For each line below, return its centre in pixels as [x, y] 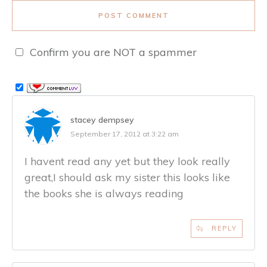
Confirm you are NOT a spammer [112, 52]
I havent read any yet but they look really [127, 161]
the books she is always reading [104, 193]
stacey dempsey [102, 119]
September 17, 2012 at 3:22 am [125, 133]
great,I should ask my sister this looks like [127, 177]
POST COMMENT [133, 15]
